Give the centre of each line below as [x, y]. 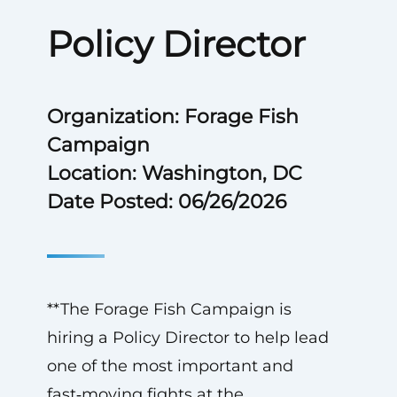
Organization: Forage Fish [172, 117]
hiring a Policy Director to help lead [187, 338]
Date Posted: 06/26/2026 [166, 202]
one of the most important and [170, 366]
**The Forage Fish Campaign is [169, 309]
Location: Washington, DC [174, 173]
